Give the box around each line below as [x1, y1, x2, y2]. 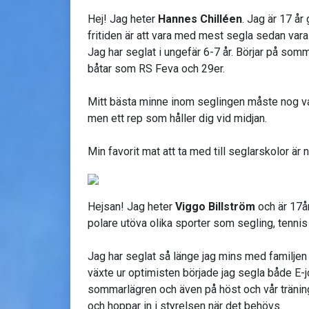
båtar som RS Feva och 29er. [88, 61, 225, 75]
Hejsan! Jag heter [88, 199, 175, 213]
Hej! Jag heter [88, 12, 158, 26]
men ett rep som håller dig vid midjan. [88, 111, 267, 125]
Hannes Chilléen [158, 12, 242, 26]
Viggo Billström [175, 199, 258, 213]
